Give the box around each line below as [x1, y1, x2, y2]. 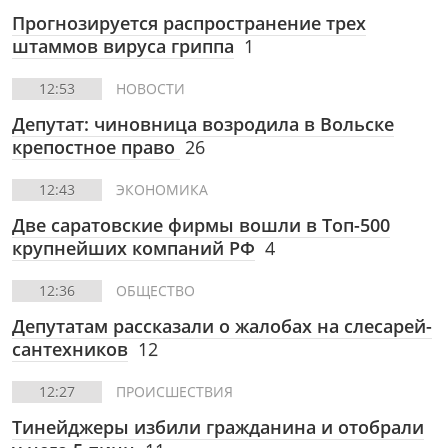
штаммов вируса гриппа [12, 34, 234, 58]
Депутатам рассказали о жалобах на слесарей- [12, 314, 432, 338]
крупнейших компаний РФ [12, 236, 255, 260]
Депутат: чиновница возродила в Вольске [12, 112, 394, 136]
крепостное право [12, 135, 180, 159]
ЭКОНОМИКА [116, 180, 208, 199]
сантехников [12, 337, 128, 361]
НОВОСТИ [116, 79, 185, 98]
